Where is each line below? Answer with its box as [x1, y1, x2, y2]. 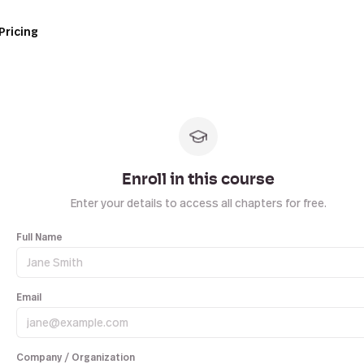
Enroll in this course [122, 172, 275, 188]
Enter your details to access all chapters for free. [70, 195, 327, 210]
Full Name [16, 230, 63, 244]
